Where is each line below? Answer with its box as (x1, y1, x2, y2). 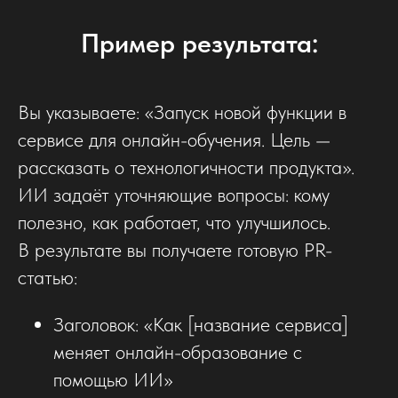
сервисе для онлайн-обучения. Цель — (18, 127, 330, 151)
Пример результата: (80, 26, 318, 59)
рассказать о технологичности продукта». (18, 155, 354, 179)
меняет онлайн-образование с (53, 339, 302, 363)
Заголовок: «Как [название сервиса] (53, 312, 348, 336)
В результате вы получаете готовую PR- (18, 237, 332, 261)
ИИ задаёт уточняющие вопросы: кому (18, 182, 330, 206)
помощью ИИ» (53, 367, 172, 391)
